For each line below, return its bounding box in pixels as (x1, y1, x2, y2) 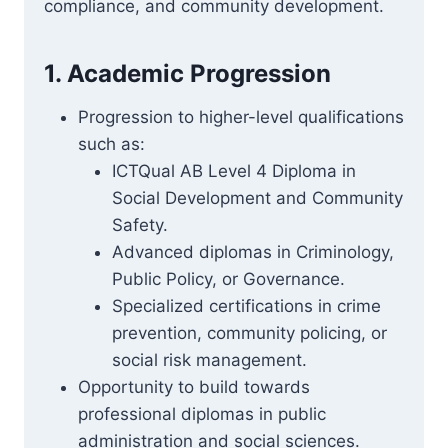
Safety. (112, 215, 168, 235)
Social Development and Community (112, 188, 403, 208)
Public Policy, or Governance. (112, 269, 345, 289)
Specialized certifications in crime (112, 296, 381, 316)
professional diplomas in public (78, 404, 326, 424)
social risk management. (112, 350, 307, 370)
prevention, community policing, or (112, 323, 387, 343)
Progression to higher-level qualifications (78, 107, 404, 127)
